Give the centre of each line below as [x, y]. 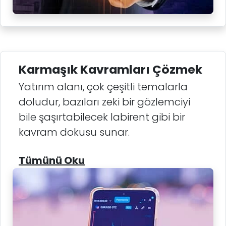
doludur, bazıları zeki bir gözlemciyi [104, 102]
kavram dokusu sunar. [74, 132]
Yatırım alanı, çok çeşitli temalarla [103, 87]
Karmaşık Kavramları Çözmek [110, 69]
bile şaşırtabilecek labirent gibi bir [102, 117]
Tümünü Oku [52, 160]
